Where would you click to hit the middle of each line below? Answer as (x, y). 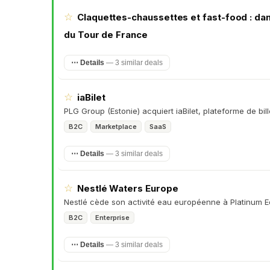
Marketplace (116, 127)
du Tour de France (106, 35)
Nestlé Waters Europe (128, 188)
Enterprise (112, 218)
